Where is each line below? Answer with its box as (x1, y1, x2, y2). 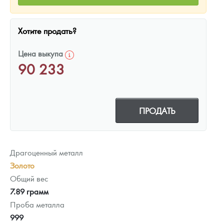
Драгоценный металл (10, 146, 83, 157)
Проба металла (10, 198, 64, 209)
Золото (10, 159, 34, 170)
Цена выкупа (18, 47, 65, 58)
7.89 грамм (10, 185, 48, 196)
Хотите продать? (18, 24, 76, 36)
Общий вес (10, 172, 48, 183)
